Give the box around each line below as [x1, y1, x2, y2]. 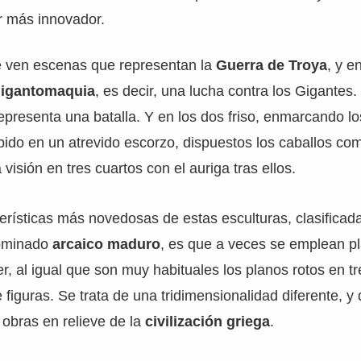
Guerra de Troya [216, 57, 328, 73]
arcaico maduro [52, 236, 161, 252]
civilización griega [145, 313, 271, 330]
